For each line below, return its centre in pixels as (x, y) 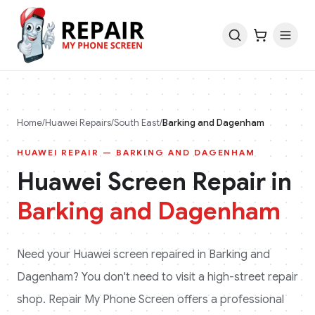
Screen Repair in (197, 182)
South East (137, 123)
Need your (45, 255)
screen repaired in (160, 255)
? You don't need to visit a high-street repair (186, 277)
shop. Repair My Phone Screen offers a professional (150, 300)
